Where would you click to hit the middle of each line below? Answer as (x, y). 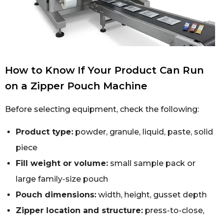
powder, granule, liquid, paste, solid (143, 132)
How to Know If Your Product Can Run (104, 70)
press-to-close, (174, 211)
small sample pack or (152, 164)
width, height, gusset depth (151, 195)
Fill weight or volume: (62, 164)
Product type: (44, 132)
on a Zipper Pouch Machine (76, 86)
